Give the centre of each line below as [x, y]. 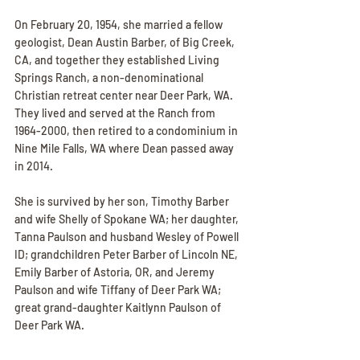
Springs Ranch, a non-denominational [110, 77]
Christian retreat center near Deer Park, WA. [125, 95]
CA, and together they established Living [118, 59]
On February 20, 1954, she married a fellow [120, 24]
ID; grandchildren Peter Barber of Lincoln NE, [127, 254]
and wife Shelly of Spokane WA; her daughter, [128, 219]
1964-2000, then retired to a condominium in [127, 130]
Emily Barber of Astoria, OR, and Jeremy [116, 272]
